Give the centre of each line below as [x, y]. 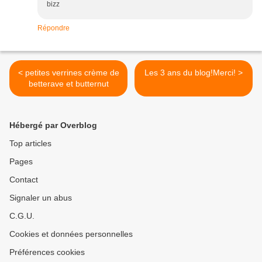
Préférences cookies [47, 252]
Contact [24, 180]
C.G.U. [22, 216]
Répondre [54, 28]
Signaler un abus [41, 198]
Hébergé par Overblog [53, 125]
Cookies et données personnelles [71, 234]
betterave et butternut [68, 84]
